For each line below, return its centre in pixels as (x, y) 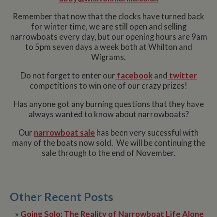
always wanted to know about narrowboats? (108, 114)
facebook (134, 76)
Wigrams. (108, 57)
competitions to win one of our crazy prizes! (108, 86)
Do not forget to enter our (68, 76)
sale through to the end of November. (108, 153)
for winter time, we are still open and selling (108, 27)
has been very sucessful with (147, 132)
